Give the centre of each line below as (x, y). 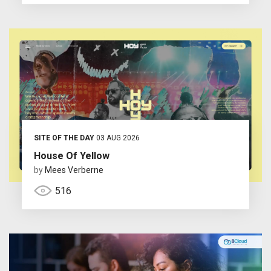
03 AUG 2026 (117, 138)
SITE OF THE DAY (64, 138)
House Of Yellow (71, 156)
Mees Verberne (74, 170)
